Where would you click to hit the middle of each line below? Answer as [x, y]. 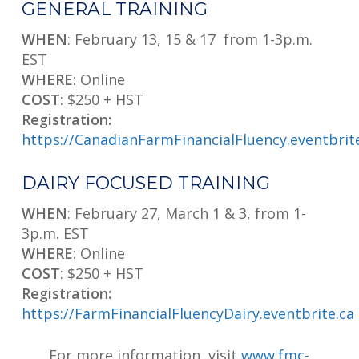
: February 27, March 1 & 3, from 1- [186, 214]
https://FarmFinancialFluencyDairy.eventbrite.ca [188, 314]
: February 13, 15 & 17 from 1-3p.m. [190, 40]
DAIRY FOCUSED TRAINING [145, 184]
